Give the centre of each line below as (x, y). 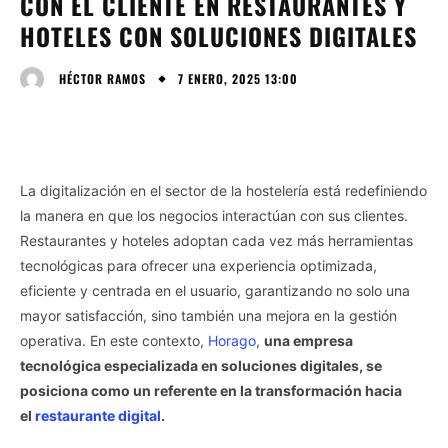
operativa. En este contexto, (114, 340)
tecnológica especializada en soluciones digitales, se (201, 365)
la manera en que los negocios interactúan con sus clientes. (214, 215)
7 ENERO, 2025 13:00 (238, 78)
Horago (232, 340)
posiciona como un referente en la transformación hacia (211, 390)
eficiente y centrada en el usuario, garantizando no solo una (215, 290)
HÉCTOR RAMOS (102, 78)
